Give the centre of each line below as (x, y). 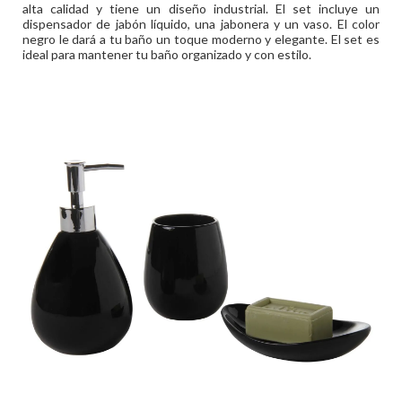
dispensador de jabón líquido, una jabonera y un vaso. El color (201, 24)
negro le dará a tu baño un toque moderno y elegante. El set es (201, 39)
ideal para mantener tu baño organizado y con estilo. (167, 54)
